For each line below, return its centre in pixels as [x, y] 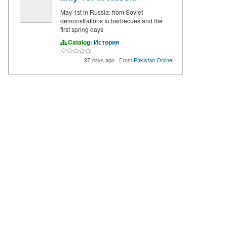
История [106, 42]
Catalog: [80, 42]
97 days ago [100, 60]
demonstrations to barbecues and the [111, 21]
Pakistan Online [153, 60]
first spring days [82, 29]
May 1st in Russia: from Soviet [102, 12]
